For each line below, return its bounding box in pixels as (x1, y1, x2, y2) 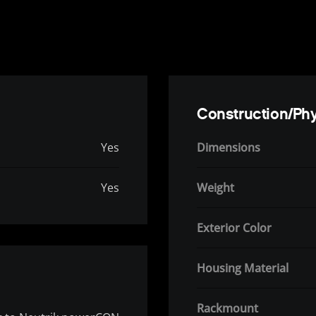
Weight (197, 180, 234, 196)
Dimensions (197, 140, 260, 156)
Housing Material (197, 260, 288, 276)
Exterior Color (197, 220, 272, 236)
